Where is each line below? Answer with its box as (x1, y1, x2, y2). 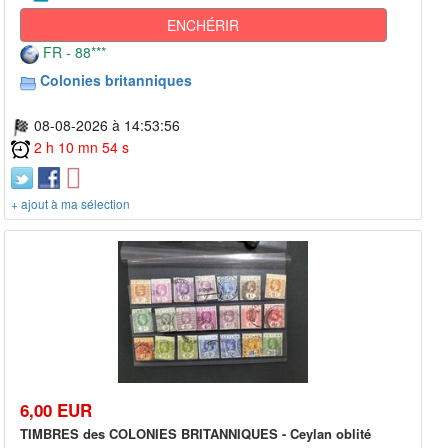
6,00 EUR (20, 398, 92, 423)
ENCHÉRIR (167, 15, 240, 36)
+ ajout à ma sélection (11, 194, 130, 212)
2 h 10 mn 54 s (34, 137, 129, 158)
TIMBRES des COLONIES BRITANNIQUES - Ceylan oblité (20, 424, 371, 444)
